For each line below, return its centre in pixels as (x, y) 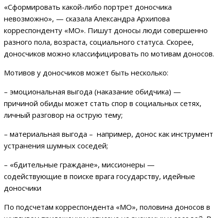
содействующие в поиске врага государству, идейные (100, 176)
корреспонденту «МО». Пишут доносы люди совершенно (106, 30)
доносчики (23, 188)
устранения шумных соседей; (56, 146)
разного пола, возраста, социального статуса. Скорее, (99, 42)
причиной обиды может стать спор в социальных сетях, (103, 103)
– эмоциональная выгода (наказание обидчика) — (92, 92)
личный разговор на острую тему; (63, 115)
